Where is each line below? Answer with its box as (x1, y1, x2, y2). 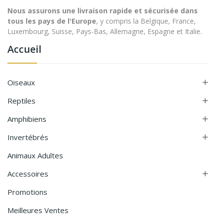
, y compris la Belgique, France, (96, 16, 196, 26)
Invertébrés (7, 132, 48, 143)
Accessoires (7, 169, 48, 179)
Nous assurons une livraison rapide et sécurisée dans (7, 6, 198, 16)
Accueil (7, 42, 41, 56)
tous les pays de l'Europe (7, 16, 96, 26)
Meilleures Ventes (7, 205, 69, 216)
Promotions (7, 187, 47, 197)
